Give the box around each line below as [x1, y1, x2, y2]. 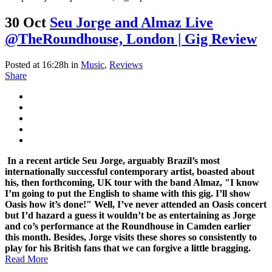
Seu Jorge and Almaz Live [50, 14, 213, 30]
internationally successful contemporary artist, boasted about [5, 166, 254, 177]
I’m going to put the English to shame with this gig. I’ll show [5, 188, 251, 199]
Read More [5, 253, 48, 264]
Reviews [109, 59, 143, 70]
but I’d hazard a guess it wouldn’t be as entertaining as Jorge [5, 209, 256, 220]
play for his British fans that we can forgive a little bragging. [5, 242, 251, 253]
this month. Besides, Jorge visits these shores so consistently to [5, 231, 257, 242]
